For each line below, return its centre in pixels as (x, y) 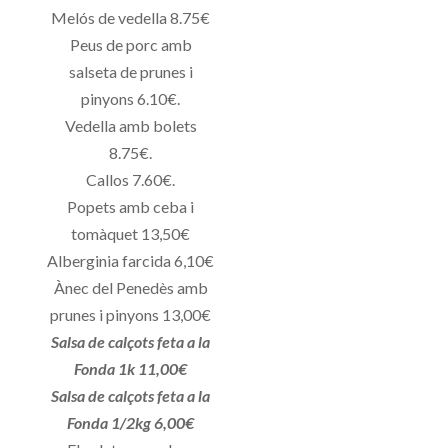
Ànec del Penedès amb (130, 288)
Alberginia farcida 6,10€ (131, 261)
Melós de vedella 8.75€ (131, 18)
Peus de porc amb (130, 45)
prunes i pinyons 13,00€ (131, 315)
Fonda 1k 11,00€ (131, 369)
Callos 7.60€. (131, 180)
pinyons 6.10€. (131, 99)
